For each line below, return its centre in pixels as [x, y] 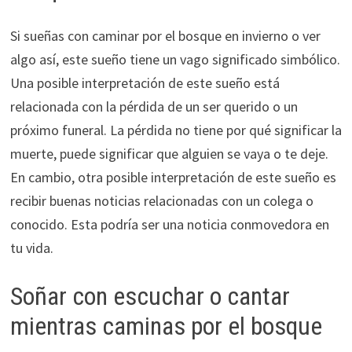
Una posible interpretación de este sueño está [145, 83]
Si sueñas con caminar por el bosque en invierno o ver [165, 36]
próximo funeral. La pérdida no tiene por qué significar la [176, 130]
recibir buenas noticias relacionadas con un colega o [161, 201]
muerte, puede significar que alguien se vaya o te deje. [169, 154]
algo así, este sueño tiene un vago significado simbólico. [175, 60]
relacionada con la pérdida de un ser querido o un [154, 107]
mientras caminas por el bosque [166, 326]
